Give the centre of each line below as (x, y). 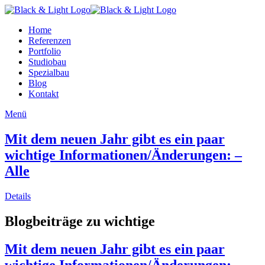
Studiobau (47, 62)
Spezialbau (49, 72)
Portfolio (45, 51)
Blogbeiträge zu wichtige (80, 221)
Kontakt (43, 94)
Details (18, 196)
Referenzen (50, 41)
